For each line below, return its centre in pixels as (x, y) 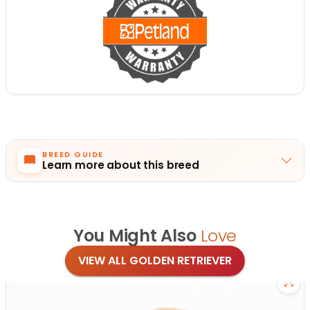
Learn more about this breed (121, 165)
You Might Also (135, 236)
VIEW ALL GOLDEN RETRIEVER (155, 260)
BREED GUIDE (73, 154)
